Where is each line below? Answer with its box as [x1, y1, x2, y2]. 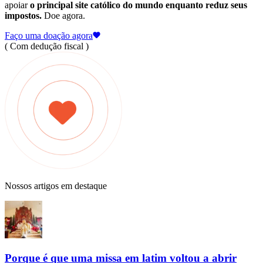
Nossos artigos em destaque [5, 180, 107, 191]
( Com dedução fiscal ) [5, 41, 89, 51]
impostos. [5, 10, 42, 21]
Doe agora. [42, 10, 85, 21]
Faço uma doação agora [5, 30, 93, 41]
